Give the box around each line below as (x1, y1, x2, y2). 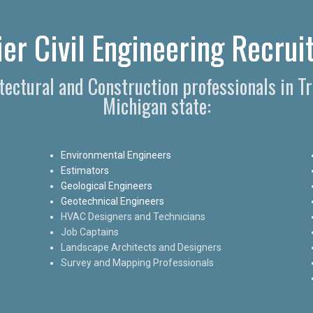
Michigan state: (102, 91, 211, 120)
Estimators (60, 164, 109, 176)
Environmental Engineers (60, 149, 171, 161)
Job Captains (60, 226, 119, 238)
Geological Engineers (60, 180, 152, 191)
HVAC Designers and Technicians (60, 210, 205, 222)
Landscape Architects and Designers (60, 241, 221, 253)
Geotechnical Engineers (60, 195, 164, 207)
